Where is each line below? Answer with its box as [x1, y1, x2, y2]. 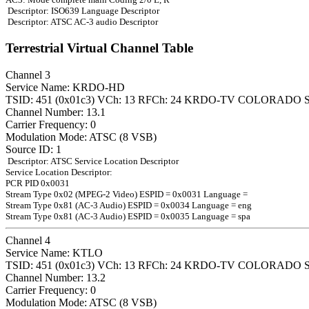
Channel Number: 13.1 [6, 106, 106, 118]
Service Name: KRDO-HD [6, 81, 125, 93]
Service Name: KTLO [6, 246, 103, 259]
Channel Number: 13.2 [6, 271, 106, 283]
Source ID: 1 [6, 143, 61, 155]
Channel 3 [6, 68, 50, 81]
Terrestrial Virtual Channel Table [6, 40, 193, 55]
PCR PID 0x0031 [6, 177, 70, 188]
